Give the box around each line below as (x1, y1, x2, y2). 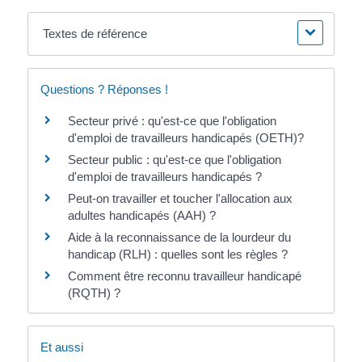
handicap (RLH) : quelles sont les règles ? (67, 247, 288, 262)
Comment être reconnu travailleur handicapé (67, 269, 301, 284)
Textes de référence (43, 27, 148, 41)
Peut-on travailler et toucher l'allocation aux (67, 192, 293, 206)
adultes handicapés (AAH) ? (67, 208, 216, 223)
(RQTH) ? (67, 286, 120, 301)
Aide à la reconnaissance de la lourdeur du (67, 230, 291, 245)
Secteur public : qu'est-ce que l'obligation (67, 153, 281, 167)
